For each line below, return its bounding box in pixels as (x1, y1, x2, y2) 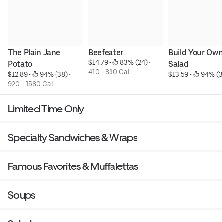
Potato (8, 59, 33, 69)
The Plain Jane (8, 48, 60, 57)
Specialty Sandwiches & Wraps (8, 131, 137, 144)
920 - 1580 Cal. (8, 80, 55, 88)
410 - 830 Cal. (88, 68, 131, 76)
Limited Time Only (8, 103, 84, 115)
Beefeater (88, 48, 124, 57)
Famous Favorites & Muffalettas (8, 160, 138, 173)
